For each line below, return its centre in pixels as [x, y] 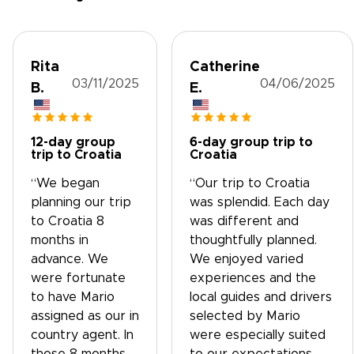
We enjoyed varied [247, 259]
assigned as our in [85, 316]
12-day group [73, 142]
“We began [65, 183]
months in [60, 240]
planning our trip [81, 202]
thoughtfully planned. [253, 240]
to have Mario [73, 297]
